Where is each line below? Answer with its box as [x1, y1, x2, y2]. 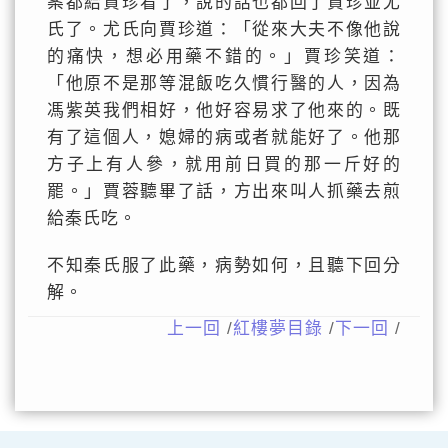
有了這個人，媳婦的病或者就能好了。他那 [46, 128, 402, 147]
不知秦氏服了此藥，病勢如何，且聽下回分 [46, 256, 402, 275]
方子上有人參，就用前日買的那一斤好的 [46, 155, 402, 174]
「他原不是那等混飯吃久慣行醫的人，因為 [46, 74, 402, 93]
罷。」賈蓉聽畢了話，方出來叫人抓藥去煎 [46, 182, 402, 201]
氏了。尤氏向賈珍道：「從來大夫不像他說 [46, 20, 402, 39]
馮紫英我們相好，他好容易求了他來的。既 [46, 101, 402, 120]
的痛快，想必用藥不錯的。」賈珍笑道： [46, 47, 402, 66]
